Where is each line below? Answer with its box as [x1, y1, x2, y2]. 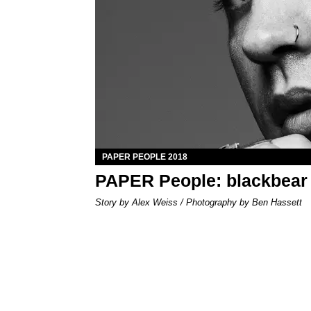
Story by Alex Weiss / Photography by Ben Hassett [95, 196, 302, 208]
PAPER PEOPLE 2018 [102, 151, 187, 162]
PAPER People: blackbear [95, 170, 308, 190]
